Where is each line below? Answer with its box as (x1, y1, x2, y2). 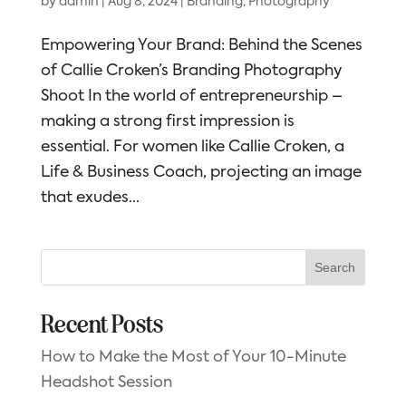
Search (314, 260, 356, 275)
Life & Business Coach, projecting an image (40, 165, 362, 181)
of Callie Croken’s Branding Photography (40, 63, 342, 80)
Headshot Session (40, 375, 172, 391)
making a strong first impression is (40, 114, 295, 130)
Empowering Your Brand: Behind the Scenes (40, 38, 362, 54)
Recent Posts (40, 309, 163, 341)
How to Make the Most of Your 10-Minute (40, 350, 346, 366)
